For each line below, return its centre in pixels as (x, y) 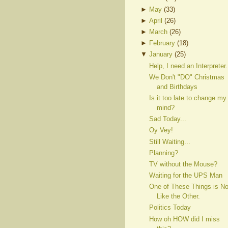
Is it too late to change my (188, 98)
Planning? (163, 153)
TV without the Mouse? (183, 164)
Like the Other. (178, 196)
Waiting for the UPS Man (186, 176)
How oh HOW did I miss (184, 219)
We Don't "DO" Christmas (187, 77)
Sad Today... (167, 119)
